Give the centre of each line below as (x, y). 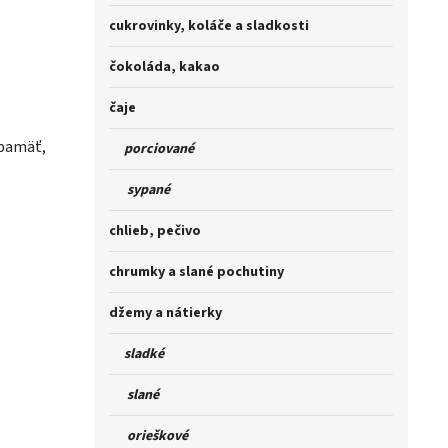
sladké (136, 354)
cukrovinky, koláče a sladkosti (209, 26)
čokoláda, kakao (164, 67)
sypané (139, 190)
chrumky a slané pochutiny (196, 272)
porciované (151, 149)
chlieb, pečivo (155, 231)
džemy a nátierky (165, 313)
